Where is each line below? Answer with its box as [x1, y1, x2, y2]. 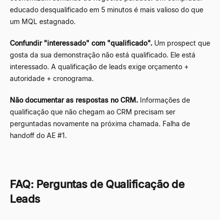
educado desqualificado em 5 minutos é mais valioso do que [10, 5, 203, 14]
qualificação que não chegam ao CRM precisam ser [10, 107, 175, 116]
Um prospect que [152, 38, 210, 47]
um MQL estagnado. [10, 17, 76, 26]
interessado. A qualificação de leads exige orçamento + [10, 62, 189, 71]
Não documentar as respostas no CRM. [10, 95, 138, 104]
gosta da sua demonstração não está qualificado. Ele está [10, 50, 195, 59]
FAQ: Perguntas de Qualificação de [10, 177, 185, 191]
